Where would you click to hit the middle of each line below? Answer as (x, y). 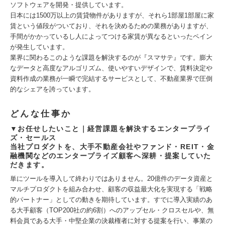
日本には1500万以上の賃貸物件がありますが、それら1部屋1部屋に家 (112, 15)
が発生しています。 (39, 47)
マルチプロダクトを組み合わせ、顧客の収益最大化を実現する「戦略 (111, 189)
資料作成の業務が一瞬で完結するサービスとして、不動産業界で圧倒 (111, 79)
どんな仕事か (41, 114)
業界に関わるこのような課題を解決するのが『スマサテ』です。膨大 (111, 58)
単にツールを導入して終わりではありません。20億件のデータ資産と (111, 179)
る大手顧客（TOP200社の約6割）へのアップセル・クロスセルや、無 (112, 210)
